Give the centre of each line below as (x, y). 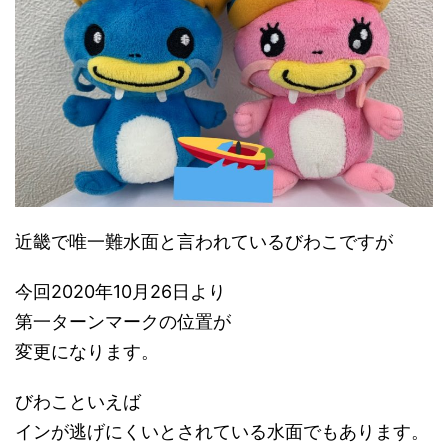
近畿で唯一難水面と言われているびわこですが (204, 241)
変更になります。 (87, 351)
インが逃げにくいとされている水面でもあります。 (222, 431)
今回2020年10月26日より (120, 291)
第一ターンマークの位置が (123, 321)
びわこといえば (78, 401)
